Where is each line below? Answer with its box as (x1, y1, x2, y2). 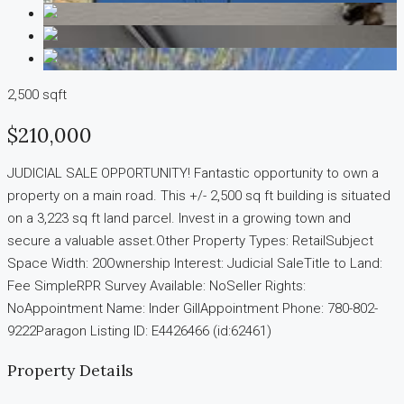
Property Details (7, 359, 133, 381)
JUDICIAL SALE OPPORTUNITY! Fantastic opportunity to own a (7, 165, 379, 182)
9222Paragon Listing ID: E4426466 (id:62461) (7, 323, 271, 340)
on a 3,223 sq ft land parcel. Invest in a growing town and (7, 210, 351, 227)
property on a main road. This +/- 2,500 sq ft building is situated (7, 188, 390, 205)
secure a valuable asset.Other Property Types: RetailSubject (7, 233, 373, 250)
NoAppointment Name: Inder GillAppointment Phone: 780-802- (7, 300, 378, 317)
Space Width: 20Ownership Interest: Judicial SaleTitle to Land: (7, 255, 382, 272)
